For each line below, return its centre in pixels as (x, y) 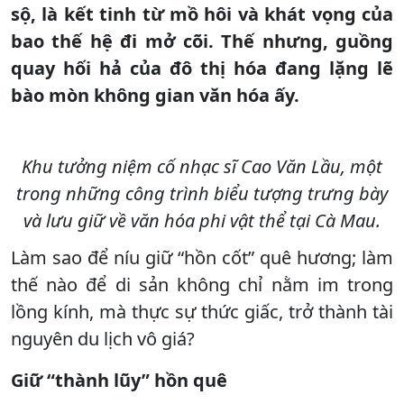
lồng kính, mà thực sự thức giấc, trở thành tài (202, 311)
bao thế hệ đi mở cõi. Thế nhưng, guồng (202, 41)
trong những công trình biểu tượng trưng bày (202, 193)
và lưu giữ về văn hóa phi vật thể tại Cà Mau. (202, 220)
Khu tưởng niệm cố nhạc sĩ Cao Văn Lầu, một (202, 166)
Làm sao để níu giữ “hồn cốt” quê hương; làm (202, 257)
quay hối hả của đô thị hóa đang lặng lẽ (202, 68)
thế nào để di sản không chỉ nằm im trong (202, 284)
